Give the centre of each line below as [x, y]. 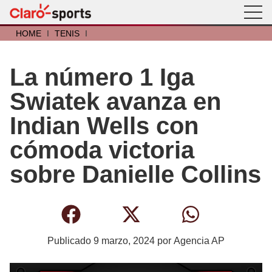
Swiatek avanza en [115, 101]
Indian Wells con [104, 126]
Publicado [70, 241]
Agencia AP [199, 241]
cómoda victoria [102, 150]
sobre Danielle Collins [135, 174]
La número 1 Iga [102, 77]
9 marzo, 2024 [124, 241]
